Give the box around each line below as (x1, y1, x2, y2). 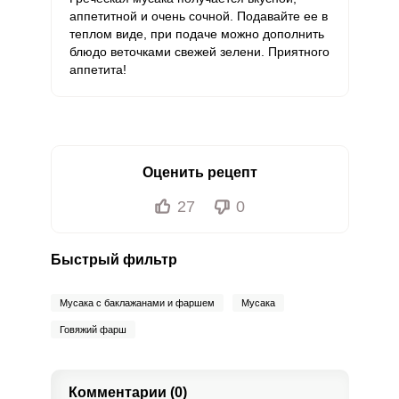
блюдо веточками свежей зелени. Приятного (69, 45, 330, 59)
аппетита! (69, 62, 126, 77)
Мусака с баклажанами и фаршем (59, 297, 215, 308)
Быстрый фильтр (50, 252, 177, 267)
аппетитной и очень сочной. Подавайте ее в (69, 9, 328, 23)
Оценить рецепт (142, 165, 257, 180)
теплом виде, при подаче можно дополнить (69, 27, 324, 41)
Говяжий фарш (59, 324, 126, 335)
